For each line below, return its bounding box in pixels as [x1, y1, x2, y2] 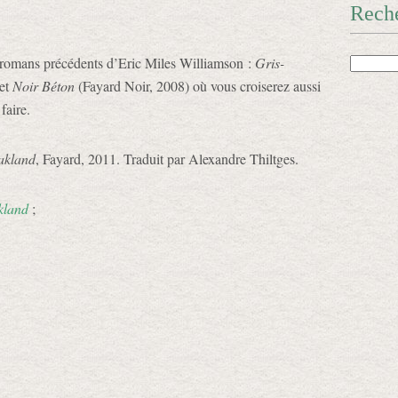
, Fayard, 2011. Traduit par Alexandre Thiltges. [36, 149, 298, 168]
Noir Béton [12, 76, 75, 95]
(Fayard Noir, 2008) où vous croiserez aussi [75, 76, 321, 95]
